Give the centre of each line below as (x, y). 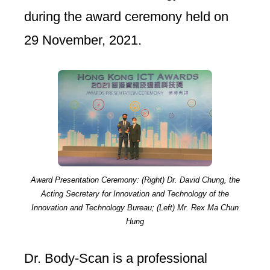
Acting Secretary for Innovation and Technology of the (135, 193)
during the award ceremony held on (126, 17)
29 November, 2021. (83, 40)
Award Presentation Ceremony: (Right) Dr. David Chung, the (135, 180)
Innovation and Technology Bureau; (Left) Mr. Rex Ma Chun (135, 207)
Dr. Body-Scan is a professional (116, 258)
